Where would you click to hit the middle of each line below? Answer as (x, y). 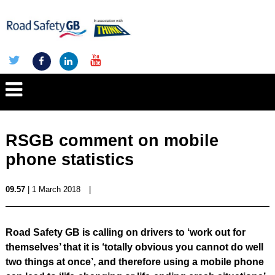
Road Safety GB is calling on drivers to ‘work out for (125, 232)
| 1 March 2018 (52, 189)
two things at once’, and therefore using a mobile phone (134, 262)
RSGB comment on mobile (112, 141)
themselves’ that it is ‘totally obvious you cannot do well (134, 247)
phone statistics (69, 160)
